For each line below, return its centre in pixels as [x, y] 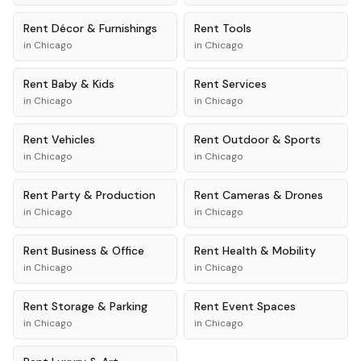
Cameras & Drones [273, 195]
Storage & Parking [100, 306]
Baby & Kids [83, 84]
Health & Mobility [269, 251]
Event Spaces [259, 306]
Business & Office [98, 251]
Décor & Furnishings [104, 28]
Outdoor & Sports [272, 139]
